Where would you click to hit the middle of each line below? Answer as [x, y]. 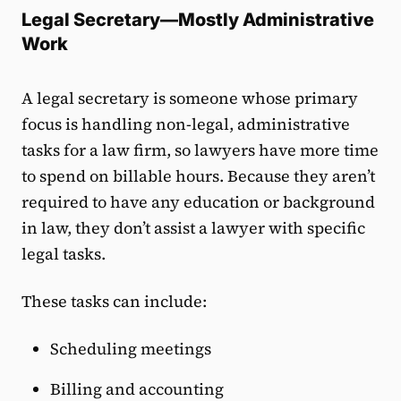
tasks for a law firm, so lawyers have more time [200, 150]
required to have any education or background [198, 202]
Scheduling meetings [131, 349]
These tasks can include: [114, 302]
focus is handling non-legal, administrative [186, 124]
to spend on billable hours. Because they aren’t [198, 176]
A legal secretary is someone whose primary [190, 98]
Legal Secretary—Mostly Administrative [198, 20]
